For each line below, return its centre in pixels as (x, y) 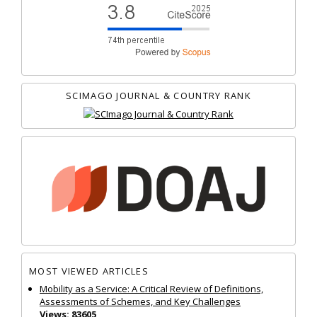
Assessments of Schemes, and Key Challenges (140, 301)
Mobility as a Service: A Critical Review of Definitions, (151, 288)
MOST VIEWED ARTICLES (89, 271)
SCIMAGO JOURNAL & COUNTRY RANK (158, 95)
